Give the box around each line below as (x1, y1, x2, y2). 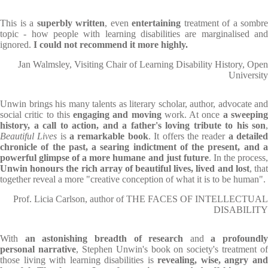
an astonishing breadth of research (25, 233, 184, 243)
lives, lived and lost (173, 163, 249, 173)
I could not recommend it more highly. (33, 39, 188, 50)
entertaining (132, 18, 181, 28)
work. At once (164, 109, 223, 120)
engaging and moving (73, 109, 165, 120)
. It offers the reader (148, 131, 229, 141)
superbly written (36, 18, 105, 28)
